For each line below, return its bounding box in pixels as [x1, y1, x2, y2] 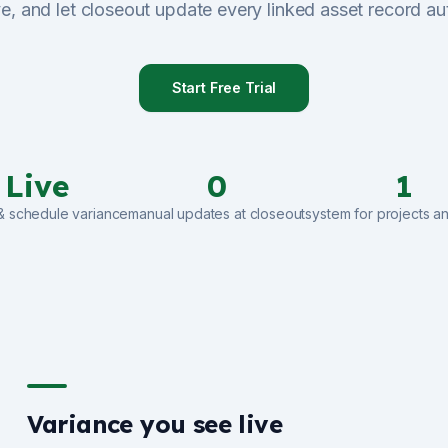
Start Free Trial [171, 79, 277, 96]
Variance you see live [26, 409, 283, 439]
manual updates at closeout [128, 205, 306, 222]
